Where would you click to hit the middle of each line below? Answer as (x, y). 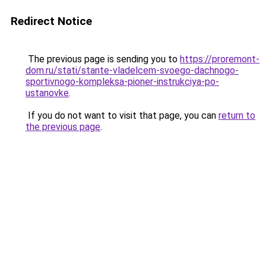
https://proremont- (220, 59)
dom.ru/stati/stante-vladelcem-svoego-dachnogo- (132, 70)
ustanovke (47, 93)
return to (237, 115)
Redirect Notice (51, 21)
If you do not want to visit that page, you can (122, 115)
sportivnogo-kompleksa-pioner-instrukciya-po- (122, 82)
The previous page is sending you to (103, 59)
